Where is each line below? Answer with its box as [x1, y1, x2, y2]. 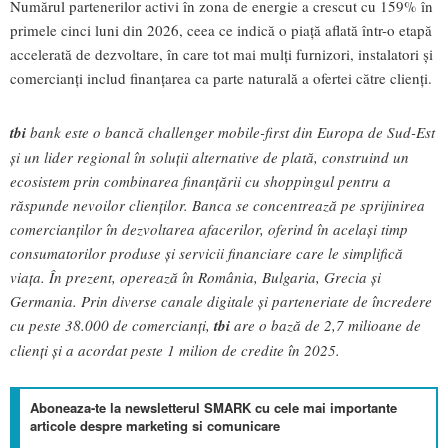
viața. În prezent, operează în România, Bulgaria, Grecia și [10, 267, 381, 288]
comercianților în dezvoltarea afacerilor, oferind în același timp [10, 219, 408, 240]
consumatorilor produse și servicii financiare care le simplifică [10, 243, 403, 264]
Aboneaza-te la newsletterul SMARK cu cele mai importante [30, 398, 397, 418]
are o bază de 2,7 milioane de [230, 315, 421, 336]
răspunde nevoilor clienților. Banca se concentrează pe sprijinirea [10, 195, 425, 216]
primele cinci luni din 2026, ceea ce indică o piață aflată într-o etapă [10, 19, 432, 40]
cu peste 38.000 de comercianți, [10, 315, 214, 336]
